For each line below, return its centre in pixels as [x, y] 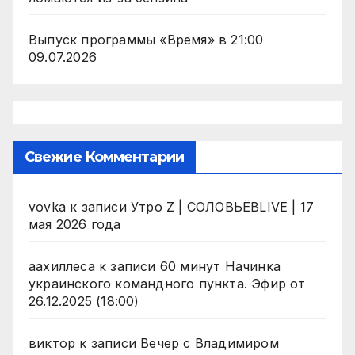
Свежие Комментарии [104, 157]
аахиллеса [62, 267]
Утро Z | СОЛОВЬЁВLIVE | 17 [223, 207]
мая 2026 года [75, 225]
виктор [52, 344]
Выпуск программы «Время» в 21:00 [146, 40]
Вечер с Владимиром [210, 344]
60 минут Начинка [220, 267]
